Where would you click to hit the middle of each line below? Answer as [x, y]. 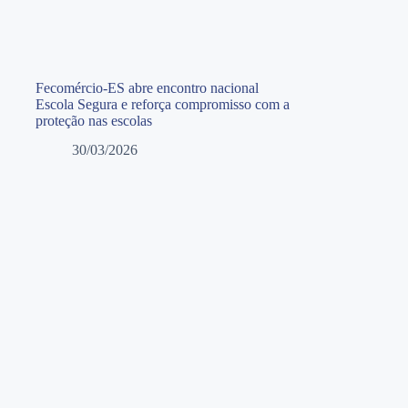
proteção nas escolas [93, 120]
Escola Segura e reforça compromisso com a [162, 104]
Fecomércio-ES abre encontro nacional [147, 87]
